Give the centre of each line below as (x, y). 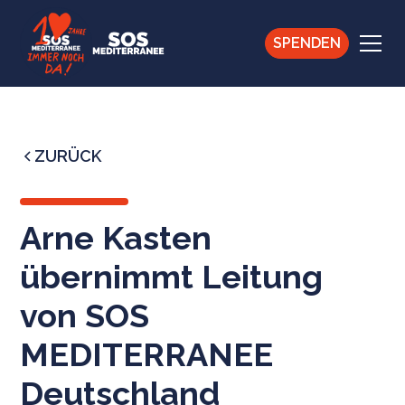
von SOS (85, 316)
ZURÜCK (68, 156)
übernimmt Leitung (172, 277)
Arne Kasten (116, 238)
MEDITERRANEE (147, 354)
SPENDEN (306, 43)
